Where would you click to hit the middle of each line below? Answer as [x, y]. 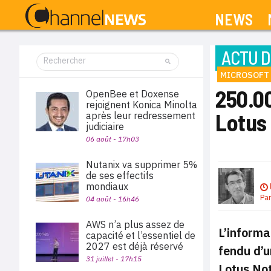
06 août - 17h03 [113, 139]
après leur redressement [141, 116]
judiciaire [105, 126]
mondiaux [107, 186]
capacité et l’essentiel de [141, 235]
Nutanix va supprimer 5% [142, 165]
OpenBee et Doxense [132, 94]
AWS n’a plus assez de [135, 224]
